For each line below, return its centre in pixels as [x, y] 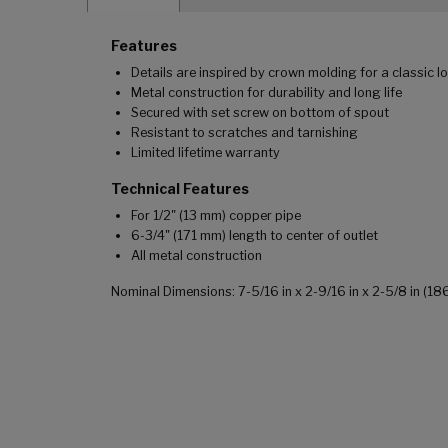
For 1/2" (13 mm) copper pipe [216, 216]
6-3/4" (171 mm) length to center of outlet [254, 236]
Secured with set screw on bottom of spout [260, 113]
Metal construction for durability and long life [266, 93]
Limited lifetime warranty [205, 153]
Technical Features [180, 189]
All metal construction [196, 256]
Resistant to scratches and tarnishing [244, 133]
